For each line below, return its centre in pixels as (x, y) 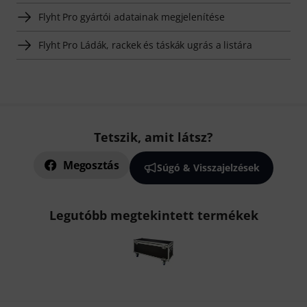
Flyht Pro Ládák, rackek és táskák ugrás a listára (145, 45)
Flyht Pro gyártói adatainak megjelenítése (132, 17)
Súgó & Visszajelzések (208, 168)
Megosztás (91, 165)
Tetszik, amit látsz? (153, 137)
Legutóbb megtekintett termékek (153, 216)
